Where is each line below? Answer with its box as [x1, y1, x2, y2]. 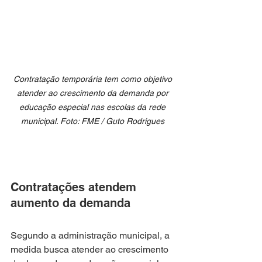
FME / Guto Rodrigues [81, 116, 167, 126]
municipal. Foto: [20, 116, 81, 126]
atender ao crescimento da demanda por [16, 88, 171, 98]
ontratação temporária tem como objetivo [19, 74, 174, 84]
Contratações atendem [11, 180, 140, 195]
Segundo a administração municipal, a [11, 230, 172, 242]
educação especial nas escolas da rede [19, 102, 168, 112]
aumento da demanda [11, 196, 130, 211]
